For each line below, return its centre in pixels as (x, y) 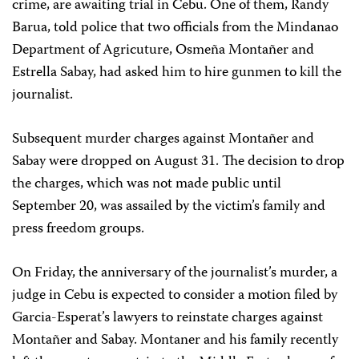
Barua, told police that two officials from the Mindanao (175, 28)
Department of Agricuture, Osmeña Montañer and (163, 50)
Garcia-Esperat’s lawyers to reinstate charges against (167, 318)
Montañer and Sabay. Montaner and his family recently (175, 340)
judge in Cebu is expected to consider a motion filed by (175, 295)
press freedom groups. (78, 229)
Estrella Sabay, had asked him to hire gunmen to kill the (177, 73)
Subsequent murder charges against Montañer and (163, 139)
